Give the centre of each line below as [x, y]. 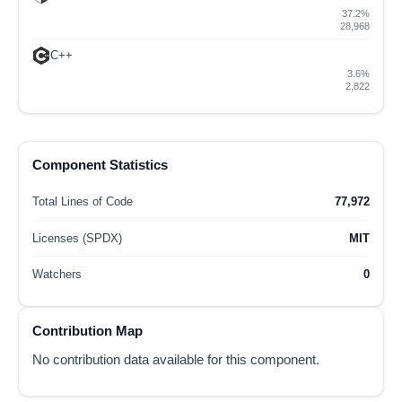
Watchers [57, 275]
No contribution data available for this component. [176, 359]
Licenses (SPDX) [77, 238]
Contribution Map [87, 330]
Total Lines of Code [83, 202]
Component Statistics [100, 164]
